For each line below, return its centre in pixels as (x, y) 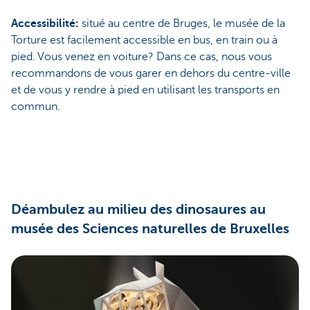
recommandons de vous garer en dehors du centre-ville (151, 74)
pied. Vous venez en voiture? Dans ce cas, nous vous (142, 57)
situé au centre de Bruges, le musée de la (183, 24)
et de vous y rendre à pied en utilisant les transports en (145, 90)
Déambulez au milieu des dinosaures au (138, 209)
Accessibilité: (46, 24)
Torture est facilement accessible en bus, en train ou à (144, 40)
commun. (36, 107)
